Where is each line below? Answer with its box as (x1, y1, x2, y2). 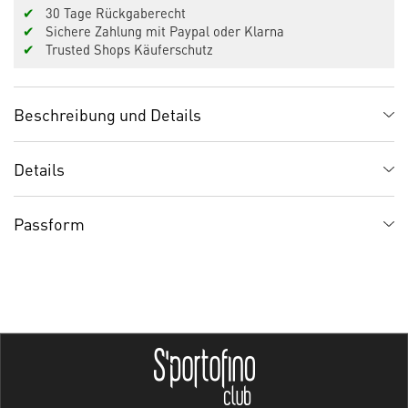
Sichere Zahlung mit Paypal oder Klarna (35, 23, 284, 39)
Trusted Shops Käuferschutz (35, 41, 213, 57)
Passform (14, 213, 85, 234)
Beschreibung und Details (14, 104, 201, 125)
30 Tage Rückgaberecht (35, 5, 186, 21)
